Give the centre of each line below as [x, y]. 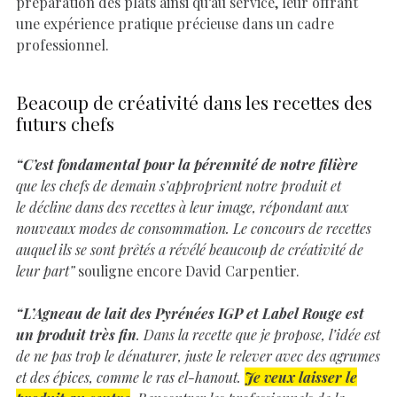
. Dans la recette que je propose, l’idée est [258, 334]
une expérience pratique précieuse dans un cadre [175, 23]
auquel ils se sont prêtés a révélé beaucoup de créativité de [190, 249]
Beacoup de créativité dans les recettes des [194, 101]
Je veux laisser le [301, 377]
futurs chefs [65, 123]
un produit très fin [76, 334]
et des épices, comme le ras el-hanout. [130, 377]
